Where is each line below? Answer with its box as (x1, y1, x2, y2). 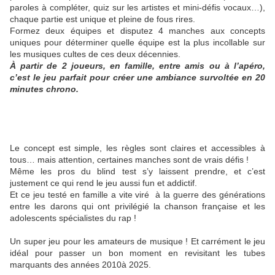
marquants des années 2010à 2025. (10, 260, 151, 270)
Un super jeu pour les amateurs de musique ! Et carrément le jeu (10, 236, 265, 247)
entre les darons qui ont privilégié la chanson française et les (10, 201, 265, 212)
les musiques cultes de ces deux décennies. (10, 49, 180, 60)
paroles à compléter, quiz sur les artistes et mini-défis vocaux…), (10, 2, 265, 13)
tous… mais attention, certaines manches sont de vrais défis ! (10, 155, 249, 165)
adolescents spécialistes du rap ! (10, 213, 139, 223)
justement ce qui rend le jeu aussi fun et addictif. (10, 178, 197, 188)
